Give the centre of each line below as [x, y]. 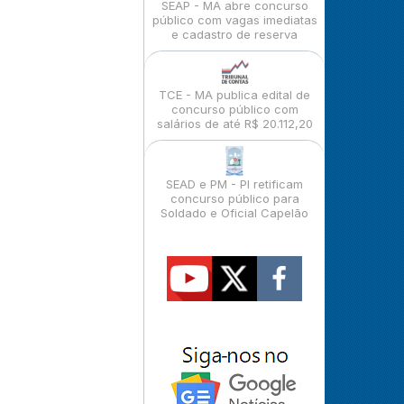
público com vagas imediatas [234, 20]
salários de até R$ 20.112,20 [234, 124]
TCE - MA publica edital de [234, 95]
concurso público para [234, 198]
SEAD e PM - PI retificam [234, 184]
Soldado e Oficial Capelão [234, 213]
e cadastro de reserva [234, 34]
